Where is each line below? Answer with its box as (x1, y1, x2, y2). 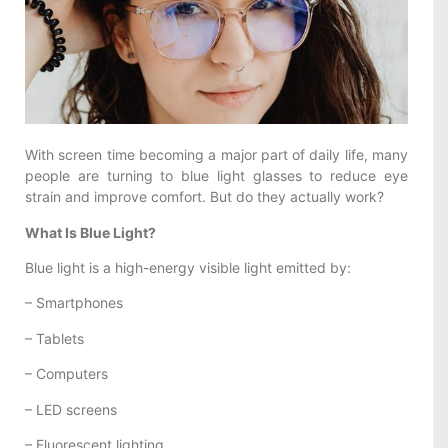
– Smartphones (25, 294, 123, 312)
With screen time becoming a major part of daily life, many (25, 146, 408, 164)
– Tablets (25, 329, 84, 347)
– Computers (25, 365, 108, 383)
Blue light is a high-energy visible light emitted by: (25, 259, 351, 277)
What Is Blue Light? (25, 223, 156, 241)
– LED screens (25, 400, 117, 418)
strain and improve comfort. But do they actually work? (25, 188, 384, 206)
